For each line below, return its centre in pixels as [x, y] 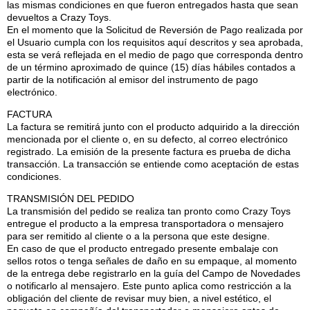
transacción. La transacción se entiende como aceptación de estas [153, 164]
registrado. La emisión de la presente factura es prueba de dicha [149, 151]
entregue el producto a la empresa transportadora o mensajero [145, 224]
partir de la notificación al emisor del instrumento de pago [133, 79]
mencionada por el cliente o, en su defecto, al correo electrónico [147, 139]
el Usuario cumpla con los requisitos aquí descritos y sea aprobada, [155, 42]
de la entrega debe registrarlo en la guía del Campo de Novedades [154, 274]
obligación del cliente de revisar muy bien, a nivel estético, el [139, 299]
